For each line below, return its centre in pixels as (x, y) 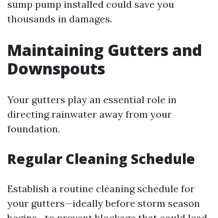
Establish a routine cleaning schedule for (101, 189)
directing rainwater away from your (90, 114)
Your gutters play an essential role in (92, 100)
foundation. (34, 129)
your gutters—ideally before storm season (104, 203)
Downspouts (56, 68)
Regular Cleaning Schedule (101, 159)
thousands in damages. (60, 19)
